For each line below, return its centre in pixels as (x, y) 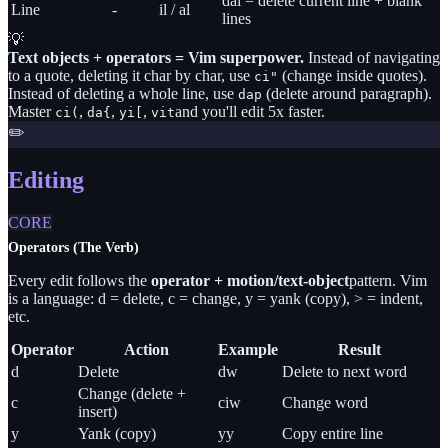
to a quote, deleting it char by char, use (131, 75)
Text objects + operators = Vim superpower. (156, 57)
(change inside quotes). (352, 75)
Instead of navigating (372, 57)
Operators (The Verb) (73, 248)
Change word (325, 403)
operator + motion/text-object (250, 281)
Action (146, 350)
